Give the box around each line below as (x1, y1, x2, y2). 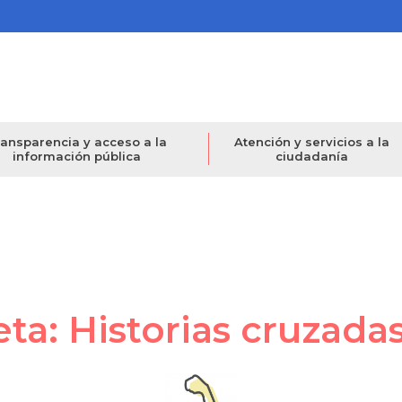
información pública (12, 149, 141, 164)
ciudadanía (275, 149, 349, 164)
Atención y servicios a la (234, 135, 390, 150)
